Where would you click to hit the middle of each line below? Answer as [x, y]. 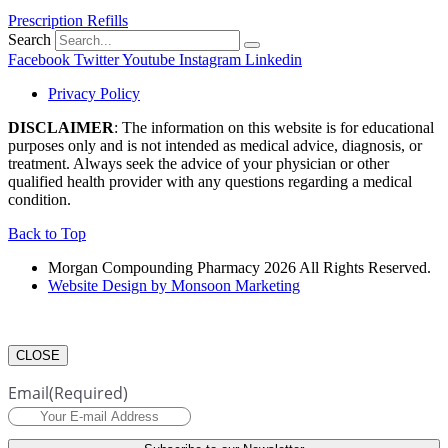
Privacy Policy [94, 93]
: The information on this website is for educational [274, 127]
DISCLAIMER [61, 127]
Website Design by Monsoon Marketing [174, 285]
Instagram [210, 59]
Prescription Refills [68, 20]
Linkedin [273, 59]
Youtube [148, 59]
